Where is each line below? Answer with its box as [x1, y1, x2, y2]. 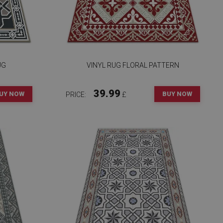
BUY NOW [162, 90, 192, 98]
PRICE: [65, 91, 88, 99]
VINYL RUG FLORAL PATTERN [86, 61, 179, 69]
